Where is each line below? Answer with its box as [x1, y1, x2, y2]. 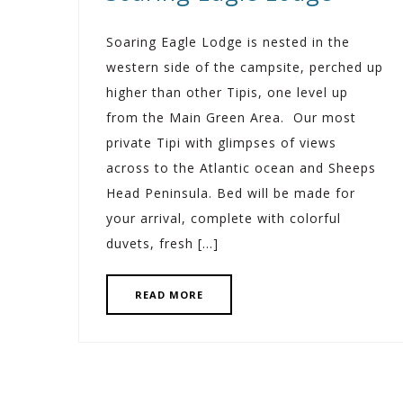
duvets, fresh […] [106, 235, 219, 253]
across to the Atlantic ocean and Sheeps [106, 159, 376, 177]
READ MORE [135, 288, 203, 302]
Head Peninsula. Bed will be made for [106, 184, 355, 202]
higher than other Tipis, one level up [106, 84, 348, 102]
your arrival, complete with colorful [106, 210, 341, 228]
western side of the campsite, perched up [106, 58, 383, 76]
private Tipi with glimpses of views [106, 134, 336, 152]
